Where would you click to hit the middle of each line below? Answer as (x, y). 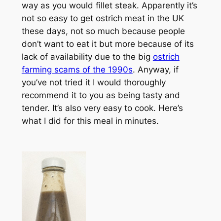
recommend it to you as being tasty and (101, 95)
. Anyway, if (155, 69)
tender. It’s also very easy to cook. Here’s (102, 108)
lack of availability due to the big (87, 56)
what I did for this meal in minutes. (90, 121)
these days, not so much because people (103, 31)
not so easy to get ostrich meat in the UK (103, 18)
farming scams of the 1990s (77, 69)
